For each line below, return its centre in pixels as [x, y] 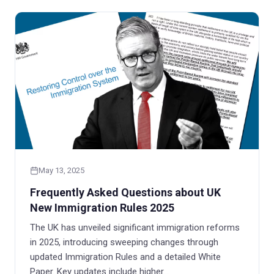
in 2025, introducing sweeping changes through [124, 243]
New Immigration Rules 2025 [102, 208]
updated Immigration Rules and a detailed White [125, 257]
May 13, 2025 [61, 171]
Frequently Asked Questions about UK [125, 193]
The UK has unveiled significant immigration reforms [135, 228]
